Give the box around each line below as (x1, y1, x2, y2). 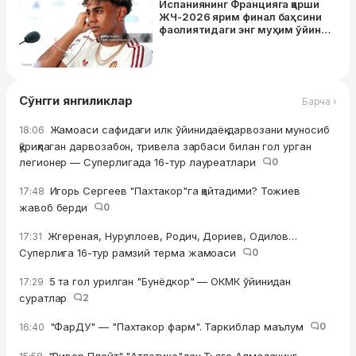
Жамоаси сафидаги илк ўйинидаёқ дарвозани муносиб (46, 123, 330, 137)
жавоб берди (19, 201, 94, 215)
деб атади (159, 36, 215, 49)
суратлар (19, 292, 74, 305)
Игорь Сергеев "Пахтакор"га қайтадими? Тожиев (46, 184, 301, 198)
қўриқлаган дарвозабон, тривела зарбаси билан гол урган (19, 140, 311, 153)
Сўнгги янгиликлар (19, 93, 133, 109)
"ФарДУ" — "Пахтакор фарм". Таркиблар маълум (46, 320, 311, 334)
